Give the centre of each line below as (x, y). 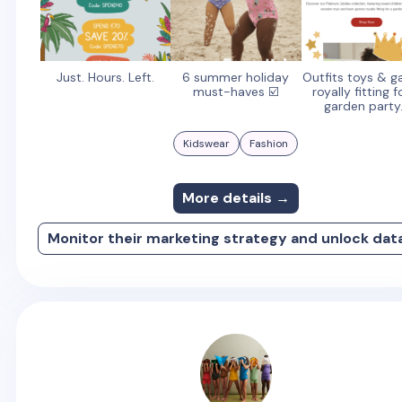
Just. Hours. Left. (105, 77)
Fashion (269, 143)
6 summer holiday (236, 77)
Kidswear (207, 143)
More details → (236, 197)
